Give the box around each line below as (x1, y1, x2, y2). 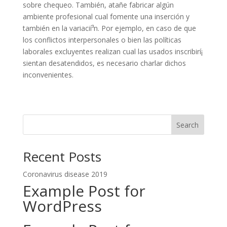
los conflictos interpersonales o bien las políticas (22, 35, 181, 45)
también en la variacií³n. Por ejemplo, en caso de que (22, 23, 196, 33)
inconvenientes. (22, 70, 73, 80)
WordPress (22, 196, 102, 216)
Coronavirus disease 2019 (22, 169, 107, 179)
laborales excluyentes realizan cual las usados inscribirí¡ (22, 47, 203, 56)
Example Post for (22, 180, 145, 201)
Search (176, 120, 199, 130)
